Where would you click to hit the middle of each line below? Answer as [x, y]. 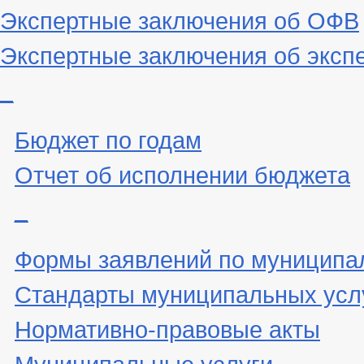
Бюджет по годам [108, 138]
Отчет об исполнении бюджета [182, 173]
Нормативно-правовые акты [167, 327]
